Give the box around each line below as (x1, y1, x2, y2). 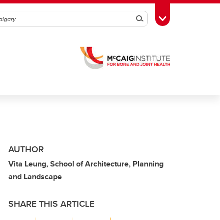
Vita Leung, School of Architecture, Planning (8, 158, 164, 169)
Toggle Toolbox (162, 12, 212, 23)
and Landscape (8, 171, 62, 182)
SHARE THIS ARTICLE (8, 197, 94, 210)
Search (132, 9, 174, 28)
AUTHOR (8, 143, 44, 156)
